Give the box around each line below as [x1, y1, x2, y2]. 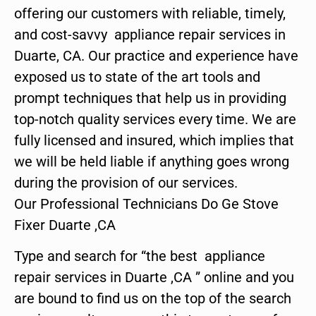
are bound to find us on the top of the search [14, 289, 291, 307]
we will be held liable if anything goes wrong [14, 152, 289, 170]
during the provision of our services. [14, 174, 238, 191]
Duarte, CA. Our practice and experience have [14, 47, 298, 64]
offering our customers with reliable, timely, [14, 4, 286, 22]
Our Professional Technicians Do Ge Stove [14, 195, 279, 212]
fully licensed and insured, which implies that [14, 131, 294, 149]
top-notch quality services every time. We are [14, 110, 296, 128]
